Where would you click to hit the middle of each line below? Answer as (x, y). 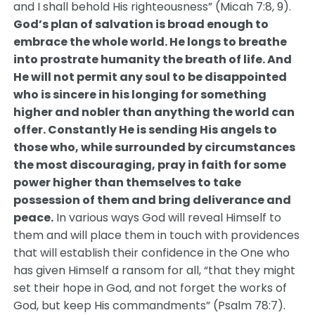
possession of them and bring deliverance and (153, 200)
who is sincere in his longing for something (140, 95)
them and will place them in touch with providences (157, 235)
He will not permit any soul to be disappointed (150, 77)
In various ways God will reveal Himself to (168, 218)
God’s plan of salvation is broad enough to (141, 24)
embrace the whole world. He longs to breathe (150, 42)
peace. (34, 218)
